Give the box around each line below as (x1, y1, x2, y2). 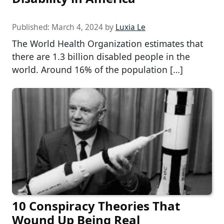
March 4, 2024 (51, 22, 103, 33)
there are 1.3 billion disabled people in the (12, 50, 190, 63)
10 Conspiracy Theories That (12, 197, 180, 214)
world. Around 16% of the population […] (12, 63, 183, 76)
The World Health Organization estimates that (12, 37, 203, 50)
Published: (12, 22, 51, 33)
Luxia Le (115, 22, 145, 33)
